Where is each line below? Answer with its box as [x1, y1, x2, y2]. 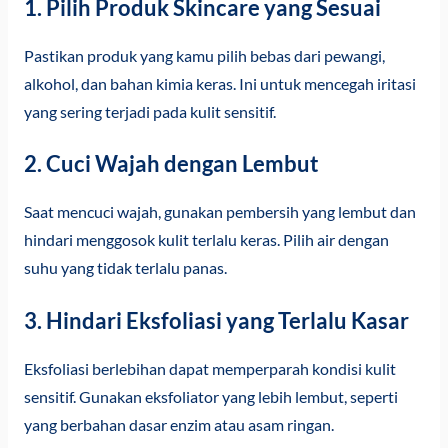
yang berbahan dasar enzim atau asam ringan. [23, 416, 334, 435]
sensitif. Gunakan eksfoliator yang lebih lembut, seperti [23, 388, 398, 407]
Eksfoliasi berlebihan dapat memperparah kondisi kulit [23, 360, 396, 379]
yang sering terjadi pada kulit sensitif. [23, 102, 276, 121]
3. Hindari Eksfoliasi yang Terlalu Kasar [23, 307, 409, 335]
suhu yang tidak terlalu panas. [23, 259, 227, 278]
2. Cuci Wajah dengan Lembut [23, 150, 319, 178]
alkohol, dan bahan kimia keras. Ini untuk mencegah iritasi [23, 74, 416, 93]
